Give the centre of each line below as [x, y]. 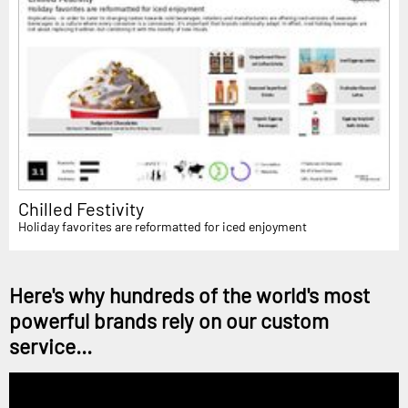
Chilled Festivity [81, 209]
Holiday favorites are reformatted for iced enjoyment [163, 227]
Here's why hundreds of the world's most [189, 296]
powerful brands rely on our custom [169, 321]
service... [51, 347]
